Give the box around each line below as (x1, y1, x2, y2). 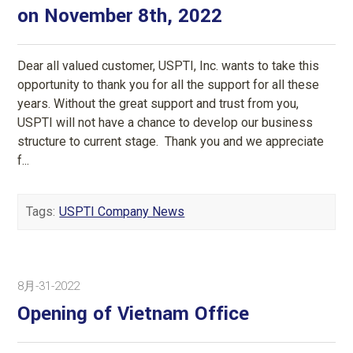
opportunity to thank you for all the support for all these (17, 76, 320, 92)
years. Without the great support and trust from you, (17, 95, 299, 111)
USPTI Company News (59, 203, 185, 219)
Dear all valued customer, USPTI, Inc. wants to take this (17, 58, 320, 73)
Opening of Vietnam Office (17, 299, 250, 328)
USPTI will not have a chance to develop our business (17, 114, 314, 130)
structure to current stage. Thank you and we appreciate (17, 133, 325, 149)
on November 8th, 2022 (17, 2, 223, 30)
